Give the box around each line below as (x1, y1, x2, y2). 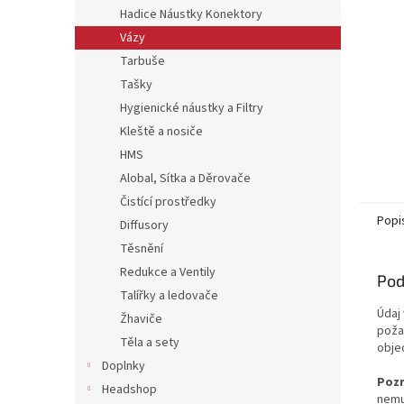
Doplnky (102, 357, 145, 375)
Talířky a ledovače (120, 287, 218, 305)
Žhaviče (120, 310, 162, 328)
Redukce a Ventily (120, 263, 216, 281)
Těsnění (120, 240, 163, 258)
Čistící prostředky (120, 193, 216, 211)
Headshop (102, 381, 157, 399)
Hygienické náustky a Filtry (120, 99, 263, 117)
